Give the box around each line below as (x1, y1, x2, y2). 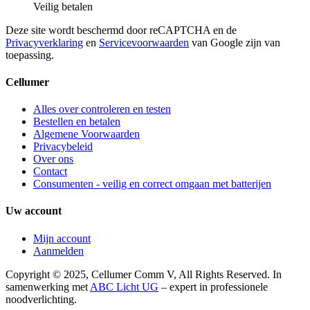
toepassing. (6, 48, 54, 61)
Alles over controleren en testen (33, 103, 171, 116)
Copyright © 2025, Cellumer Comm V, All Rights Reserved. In (6, 268, 282, 280)
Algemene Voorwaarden (33, 128, 140, 140)
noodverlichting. (6, 293, 77, 305)
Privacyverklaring (6, 36, 83, 48)
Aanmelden (33, 244, 84, 257)
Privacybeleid (33, 140, 93, 153)
